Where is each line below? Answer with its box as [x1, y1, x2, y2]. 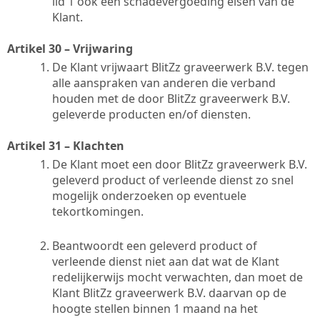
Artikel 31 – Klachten [7, 137, 124, 154]
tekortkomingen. [52, 203, 144, 219]
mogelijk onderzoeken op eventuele [52, 187, 246, 204]
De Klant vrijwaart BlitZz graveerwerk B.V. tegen [52, 59, 309, 75]
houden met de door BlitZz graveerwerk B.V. [52, 90, 290, 106]
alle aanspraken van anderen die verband [52, 74, 276, 91]
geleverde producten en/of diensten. [52, 106, 251, 122]
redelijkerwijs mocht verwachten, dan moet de [52, 269, 303, 285]
